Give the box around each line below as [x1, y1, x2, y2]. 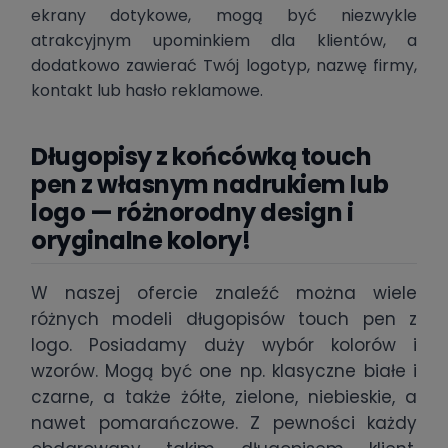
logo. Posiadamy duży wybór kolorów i [31, 333, 417, 358]
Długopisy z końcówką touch [31, 140, 372, 174]
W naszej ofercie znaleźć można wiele [31, 281, 417, 306]
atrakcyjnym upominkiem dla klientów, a [31, 29, 417, 53]
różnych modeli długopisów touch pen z [31, 307, 417, 332]
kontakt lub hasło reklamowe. [31, 79, 263, 103]
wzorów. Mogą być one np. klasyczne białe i [31, 359, 417, 384]
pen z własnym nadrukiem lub [31, 168, 389, 202]
